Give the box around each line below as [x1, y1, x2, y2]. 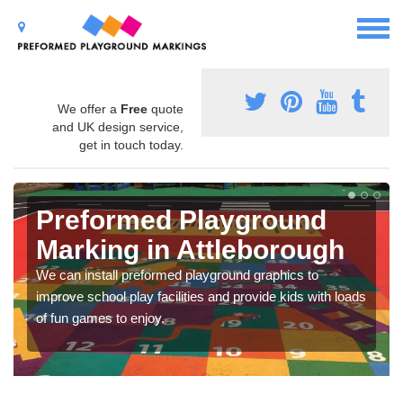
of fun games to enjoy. [36, 310, 165, 327]
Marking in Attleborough [36, 235, 345, 265]
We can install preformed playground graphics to [36, 267, 318, 283]
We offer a [58, 102, 121, 117]
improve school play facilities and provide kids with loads [36, 289, 366, 305]
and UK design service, [52, 120, 184, 135]
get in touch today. [79, 138, 184, 153]
